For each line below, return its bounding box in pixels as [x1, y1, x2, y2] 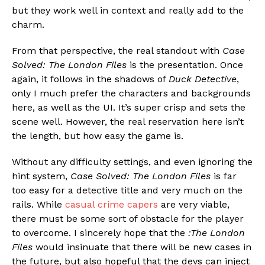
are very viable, [158, 199, 230, 211]
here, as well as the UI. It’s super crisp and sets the [12, 102, 245, 114]
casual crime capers [65, 199, 158, 211]
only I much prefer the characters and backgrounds [12, 88, 251, 99]
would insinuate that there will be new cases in [33, 241, 251, 253]
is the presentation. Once [127, 59, 243, 71]
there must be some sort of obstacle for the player [12, 213, 244, 225]
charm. [12, 19, 44, 31]
